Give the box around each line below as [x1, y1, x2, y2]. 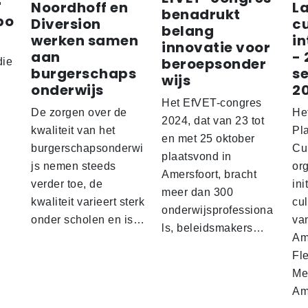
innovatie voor [162, 38, 270, 58]
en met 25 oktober [162, 133, 255, 145]
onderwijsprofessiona [162, 204, 273, 217]
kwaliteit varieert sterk [31, 196, 144, 208]
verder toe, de [31, 178, 102, 190]
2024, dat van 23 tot [162, 115, 264, 127]
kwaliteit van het [31, 124, 115, 137]
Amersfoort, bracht [162, 168, 256, 181]
